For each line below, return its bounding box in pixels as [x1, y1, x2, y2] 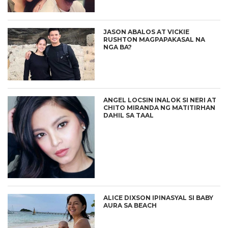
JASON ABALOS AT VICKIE [103, 27, 190, 36]
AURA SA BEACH [103, 202, 157, 210]
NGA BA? [103, 43, 132, 51]
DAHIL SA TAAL [103, 111, 154, 119]
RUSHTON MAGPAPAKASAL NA [103, 35, 206, 43]
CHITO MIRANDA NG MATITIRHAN [103, 103, 216, 111]
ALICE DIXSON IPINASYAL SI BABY [103, 194, 214, 202]
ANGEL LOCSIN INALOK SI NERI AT [103, 96, 217, 104]
